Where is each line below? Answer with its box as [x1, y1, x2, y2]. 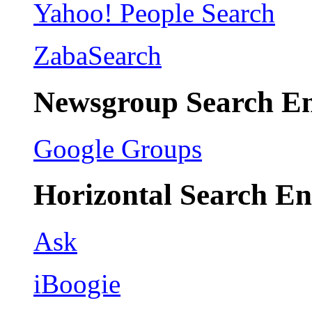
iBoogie [33, 269, 120, 299]
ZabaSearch [33, 40, 162, 70]
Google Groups [33, 133, 202, 164]
